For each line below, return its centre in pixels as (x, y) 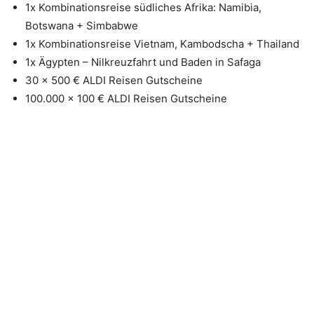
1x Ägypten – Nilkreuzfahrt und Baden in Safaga (143, 62)
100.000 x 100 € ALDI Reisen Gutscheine (126, 98)
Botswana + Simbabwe (82, 25)
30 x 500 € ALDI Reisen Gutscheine (114, 80)
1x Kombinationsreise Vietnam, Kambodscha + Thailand (162, 43)
